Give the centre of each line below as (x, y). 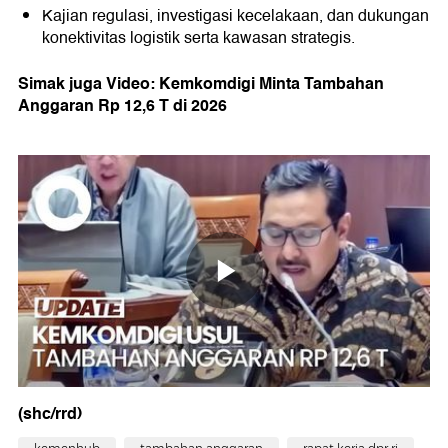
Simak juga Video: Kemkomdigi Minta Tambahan (201, 84)
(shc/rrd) (50, 414)
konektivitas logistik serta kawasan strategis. (198, 38)
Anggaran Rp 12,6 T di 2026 (122, 106)
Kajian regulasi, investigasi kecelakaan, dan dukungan (235, 16)
